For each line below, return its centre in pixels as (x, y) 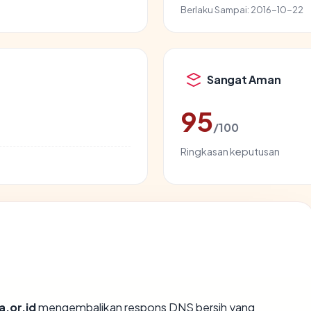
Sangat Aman (244, 80)
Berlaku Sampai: (215, 9)
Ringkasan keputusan (230, 151)
